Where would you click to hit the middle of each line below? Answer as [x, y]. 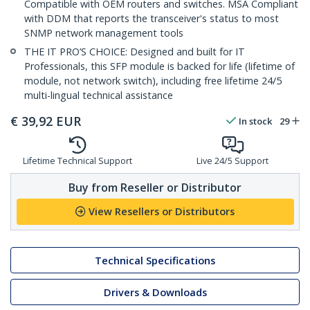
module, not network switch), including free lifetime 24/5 [153, 81]
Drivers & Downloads [155, 292]
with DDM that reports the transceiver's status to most [152, 19]
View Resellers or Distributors [162, 212]
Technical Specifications [155, 260]
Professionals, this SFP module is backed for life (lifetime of [159, 66]
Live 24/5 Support [232, 161]
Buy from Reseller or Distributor [155, 187]
